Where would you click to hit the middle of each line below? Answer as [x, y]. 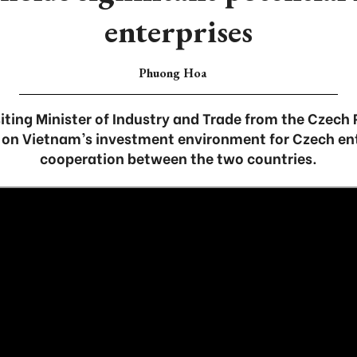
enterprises [178, 31]
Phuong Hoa [172, 73]
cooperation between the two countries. [178, 157]
